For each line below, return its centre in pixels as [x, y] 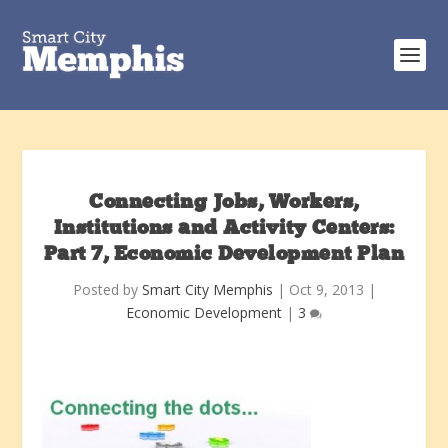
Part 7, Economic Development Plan [224, 255]
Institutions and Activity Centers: [224, 229]
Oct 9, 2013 [326, 289]
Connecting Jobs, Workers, [224, 203]
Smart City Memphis [207, 289]
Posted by [107, 289]
